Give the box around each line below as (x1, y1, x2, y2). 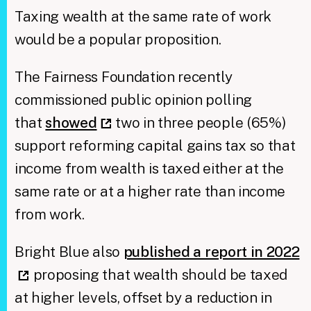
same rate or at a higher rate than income (14, 182, 286, 200)
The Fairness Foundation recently (14, 67, 233, 85)
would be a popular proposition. (14, 30, 221, 48)
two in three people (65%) (112, 113, 286, 131)
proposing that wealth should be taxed (29, 265, 287, 283)
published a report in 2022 (123, 242, 300, 260)
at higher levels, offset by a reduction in (14, 288, 272, 306)
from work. (14, 205, 85, 223)
